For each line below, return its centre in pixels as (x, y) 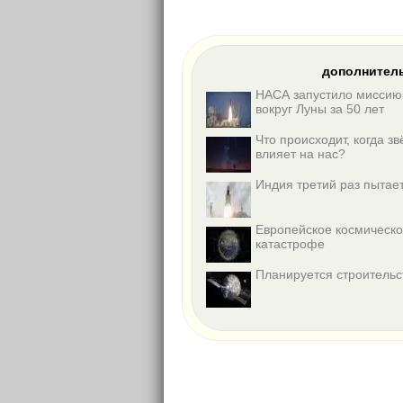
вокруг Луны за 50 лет (320, 109)
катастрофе (290, 244)
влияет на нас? (300, 154)
